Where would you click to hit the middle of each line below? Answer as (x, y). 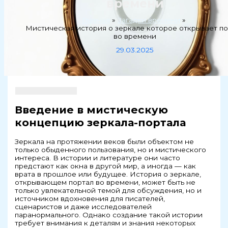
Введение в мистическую (92, 109)
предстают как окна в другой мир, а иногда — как (106, 166)
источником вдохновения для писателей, (90, 198)
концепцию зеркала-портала (101, 122)
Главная (96, 20)
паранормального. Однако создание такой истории (109, 215)
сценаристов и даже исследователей (83, 206)
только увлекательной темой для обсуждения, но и (108, 190)
